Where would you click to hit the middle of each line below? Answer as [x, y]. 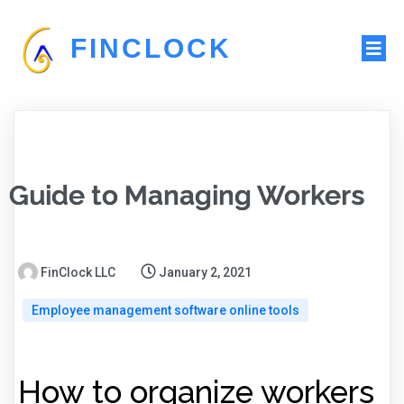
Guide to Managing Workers [187, 196]
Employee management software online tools [165, 311]
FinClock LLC [78, 273]
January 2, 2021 [205, 273]
